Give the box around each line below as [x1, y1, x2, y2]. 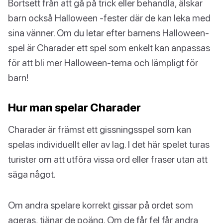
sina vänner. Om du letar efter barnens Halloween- [8, 27, 209, 39]
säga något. [8, 168, 56, 180]
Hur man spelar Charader [8, 101, 141, 114]
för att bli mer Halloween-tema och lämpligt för [8, 57, 198, 69]
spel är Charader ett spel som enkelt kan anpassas [8, 42, 210, 54]
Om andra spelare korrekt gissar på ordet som [8, 199, 193, 211]
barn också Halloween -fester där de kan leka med [8, 12, 211, 24]
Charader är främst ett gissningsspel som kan [8, 123, 191, 135]
